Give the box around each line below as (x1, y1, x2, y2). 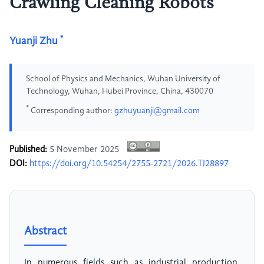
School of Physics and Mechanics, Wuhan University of (26, 75, 220, 83)
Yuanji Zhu (9, 36, 58, 47)
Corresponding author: (29, 106, 114, 115)
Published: (9, 145, 47, 155)
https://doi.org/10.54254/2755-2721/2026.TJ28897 (29, 159, 229, 169)
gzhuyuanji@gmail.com (114, 106, 200, 115)
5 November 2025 (47, 145, 121, 155)
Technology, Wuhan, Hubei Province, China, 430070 (26, 87, 213, 95)
